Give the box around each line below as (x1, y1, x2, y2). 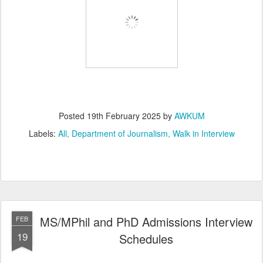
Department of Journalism (71, 127, 168, 139)
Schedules (119, 230, 173, 247)
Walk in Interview (172, 127, 235, 139)
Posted (58, 109, 87, 122)
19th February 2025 (86, 109, 161, 122)
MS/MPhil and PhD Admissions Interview (40, 213, 252, 230)
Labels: (28, 127, 58, 139)
